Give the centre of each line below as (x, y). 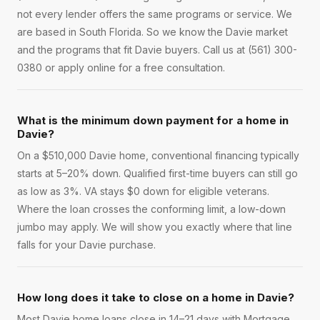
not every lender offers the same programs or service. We (155, 14)
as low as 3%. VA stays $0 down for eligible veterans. (143, 191)
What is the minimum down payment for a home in (153, 121)
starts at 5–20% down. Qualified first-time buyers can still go (157, 174)
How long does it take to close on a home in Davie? (156, 298)
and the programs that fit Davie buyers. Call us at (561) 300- (157, 50)
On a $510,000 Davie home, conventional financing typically (158, 156)
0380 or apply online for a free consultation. (121, 68)
